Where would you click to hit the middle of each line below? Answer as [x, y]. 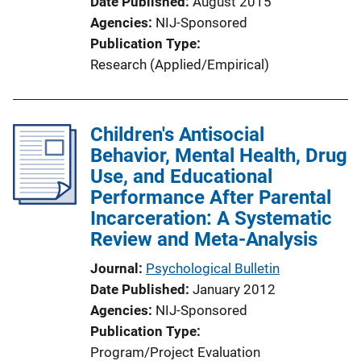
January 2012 [234, 289]
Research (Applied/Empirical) [180, 64]
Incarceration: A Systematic [211, 218]
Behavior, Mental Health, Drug [219, 155]
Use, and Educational [181, 176]
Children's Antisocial [177, 134]
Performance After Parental [211, 197]
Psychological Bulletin [213, 268]
